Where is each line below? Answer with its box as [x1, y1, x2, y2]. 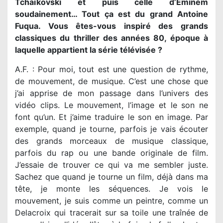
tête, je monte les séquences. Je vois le [15, 183, 208, 194]
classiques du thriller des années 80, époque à [15, 32, 208, 43]
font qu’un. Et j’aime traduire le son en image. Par [15, 111, 208, 122]
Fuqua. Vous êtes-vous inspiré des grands [15, 20, 208, 31]
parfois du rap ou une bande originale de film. [15, 147, 208, 158]
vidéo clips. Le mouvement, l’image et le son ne [15, 100, 208, 110]
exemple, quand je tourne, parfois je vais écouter [15, 123, 208, 134]
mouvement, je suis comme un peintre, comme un [15, 195, 208, 206]
